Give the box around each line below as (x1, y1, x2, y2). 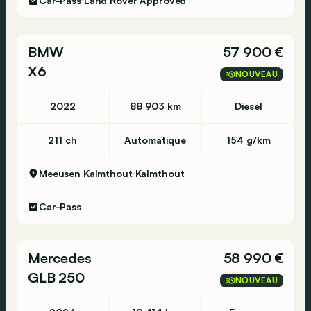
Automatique (124, 134, 187, 146)
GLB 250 (28, 269, 85, 286)
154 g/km (226, 134, 271, 146)
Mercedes (28, 249, 92, 267)
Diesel (234, 100, 262, 112)
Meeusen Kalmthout (39, 167, 133, 179)
